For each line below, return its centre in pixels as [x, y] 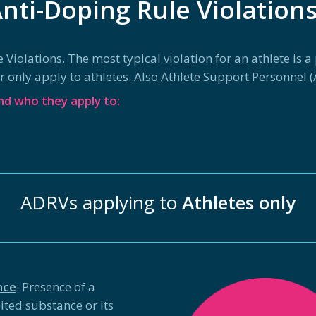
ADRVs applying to [101, 202]
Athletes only [239, 202]
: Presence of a [55, 286]
